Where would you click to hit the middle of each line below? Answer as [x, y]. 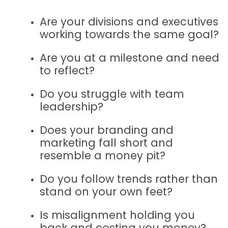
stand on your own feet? [106, 191]
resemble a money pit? [103, 155]
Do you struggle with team [112, 94]
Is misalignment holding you [117, 215]
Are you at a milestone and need [130, 58]
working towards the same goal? [129, 34]
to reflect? [67, 70]
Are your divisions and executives [129, 21]
